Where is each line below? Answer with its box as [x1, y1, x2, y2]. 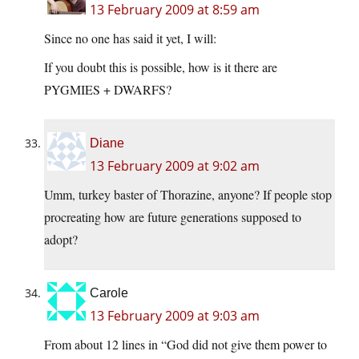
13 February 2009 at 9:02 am [90, 157, 260, 175]
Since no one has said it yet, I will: [44, 30, 216, 47]
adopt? [44, 231, 78, 248]
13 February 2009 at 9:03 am [90, 307, 260, 325]
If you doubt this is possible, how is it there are [44, 58, 277, 76]
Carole [90, 286, 128, 301]
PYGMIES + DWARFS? [44, 81, 171, 99]
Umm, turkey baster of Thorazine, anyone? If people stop [44, 186, 332, 204]
